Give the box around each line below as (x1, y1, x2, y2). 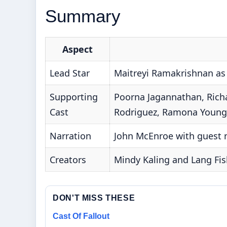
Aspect (62, 43, 93, 56)
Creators (50, 154, 86, 166)
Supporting (50, 91, 98, 103)
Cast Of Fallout (53, 212, 109, 221)
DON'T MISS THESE (53, 194, 135, 203)
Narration (50, 130, 91, 142)
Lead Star (50, 67, 90, 80)
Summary (45, 6, 121, 26)
